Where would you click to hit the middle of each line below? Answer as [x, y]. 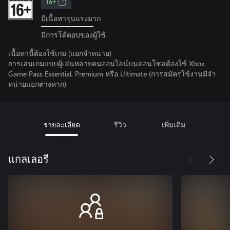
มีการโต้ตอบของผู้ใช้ [73, 34]
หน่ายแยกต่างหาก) [37, 84]
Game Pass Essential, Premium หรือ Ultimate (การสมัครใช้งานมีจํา [112, 73]
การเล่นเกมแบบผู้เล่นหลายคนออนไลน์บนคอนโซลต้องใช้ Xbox [106, 63]
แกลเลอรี [28, 159]
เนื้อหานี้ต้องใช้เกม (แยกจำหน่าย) [60, 53]
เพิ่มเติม [173, 124]
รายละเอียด [62, 124]
